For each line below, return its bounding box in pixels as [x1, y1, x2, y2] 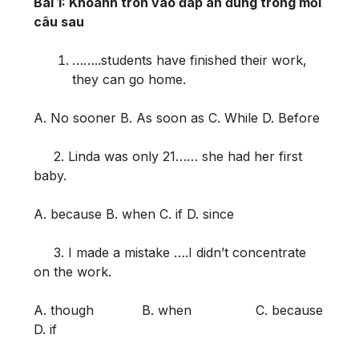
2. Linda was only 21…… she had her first [34, 147, 302, 164]
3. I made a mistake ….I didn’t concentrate [34, 244, 306, 260]
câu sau [34, 13, 84, 30]
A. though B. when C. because [34, 301, 323, 318]
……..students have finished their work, [72, 51, 307, 68]
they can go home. [72, 71, 186, 87]
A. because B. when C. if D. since [34, 205, 234, 222]
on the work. [34, 263, 111, 280]
